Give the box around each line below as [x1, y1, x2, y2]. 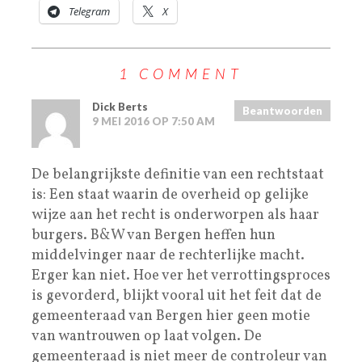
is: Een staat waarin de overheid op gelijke [32, 184, 309, 205]
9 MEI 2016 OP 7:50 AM [92, 114, 215, 128]
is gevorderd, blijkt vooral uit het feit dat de [32, 285, 322, 306]
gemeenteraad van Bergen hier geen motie [32, 305, 310, 326]
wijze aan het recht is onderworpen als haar [32, 204, 319, 225]
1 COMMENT [119, 64, 243, 82]
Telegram [69, 3, 110, 19]
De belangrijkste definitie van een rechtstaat [32, 164, 324, 185]
